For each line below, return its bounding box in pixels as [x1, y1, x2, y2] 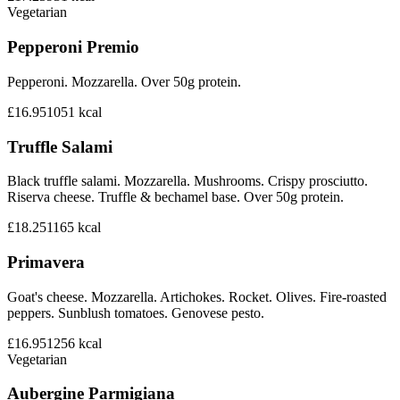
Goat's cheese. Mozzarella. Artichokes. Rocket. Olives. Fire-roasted [7, 288, 387, 304]
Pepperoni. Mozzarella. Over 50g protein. [7, 73, 241, 89]
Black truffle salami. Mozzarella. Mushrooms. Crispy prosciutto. [7, 173, 368, 189]
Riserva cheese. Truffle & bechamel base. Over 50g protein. [7, 189, 344, 205]
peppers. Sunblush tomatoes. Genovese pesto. [7, 304, 264, 321]
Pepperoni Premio [7, 37, 139, 57]
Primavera [7, 253, 85, 272]
